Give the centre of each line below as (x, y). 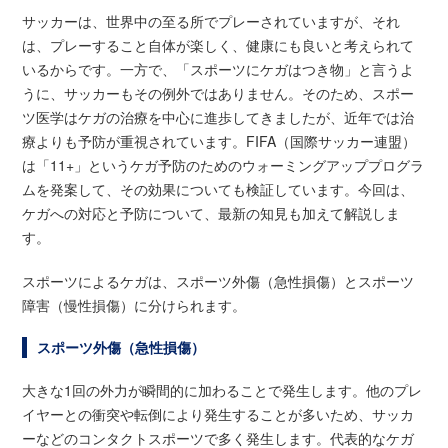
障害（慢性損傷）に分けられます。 (134, 304)
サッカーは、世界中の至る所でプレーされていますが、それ (211, 20)
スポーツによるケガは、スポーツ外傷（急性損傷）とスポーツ (218, 280)
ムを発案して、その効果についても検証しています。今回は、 (218, 188)
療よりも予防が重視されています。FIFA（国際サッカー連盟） (219, 140)
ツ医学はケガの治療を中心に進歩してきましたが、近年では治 (218, 116)
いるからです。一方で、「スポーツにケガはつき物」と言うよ (218, 68)
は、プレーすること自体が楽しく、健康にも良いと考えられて (218, 44)
